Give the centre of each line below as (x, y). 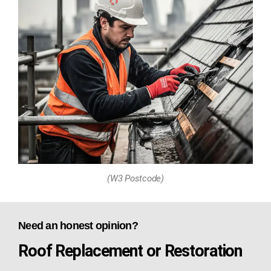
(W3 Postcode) (135, 178)
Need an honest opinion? (78, 225)
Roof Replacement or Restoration (130, 251)
